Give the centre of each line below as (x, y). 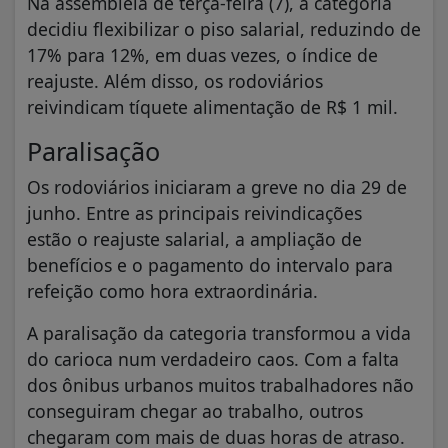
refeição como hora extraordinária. (172, 290)
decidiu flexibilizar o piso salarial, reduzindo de (224, 28)
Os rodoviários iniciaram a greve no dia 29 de (217, 186)
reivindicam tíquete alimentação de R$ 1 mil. (212, 106)
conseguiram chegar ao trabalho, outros (195, 410)
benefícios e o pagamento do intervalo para (210, 264)
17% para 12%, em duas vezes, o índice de (202, 54)
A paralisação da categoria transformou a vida (219, 332)
